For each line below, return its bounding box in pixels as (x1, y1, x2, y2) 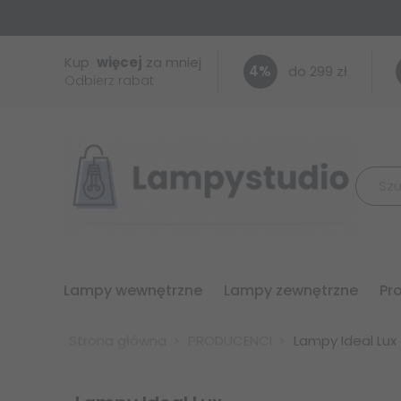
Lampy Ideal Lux (294, 331, 397, 351)
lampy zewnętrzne (230, 280, 358, 302)
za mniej (142, 53, 205, 72)
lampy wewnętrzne (70, 280, 202, 302)
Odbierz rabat (64, 72, 154, 90)
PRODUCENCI (188, 331, 272, 351)
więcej (97, 53, 142, 72)
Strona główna (69, 331, 166, 351)
